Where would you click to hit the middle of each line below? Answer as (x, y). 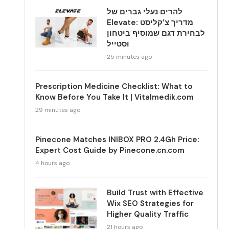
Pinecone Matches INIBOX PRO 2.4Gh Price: (118, 140)
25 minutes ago (130, 57)
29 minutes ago (58, 110)
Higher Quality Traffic (148, 214)
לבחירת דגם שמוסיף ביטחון (156, 33)
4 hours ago (53, 163)
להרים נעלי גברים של (145, 12)
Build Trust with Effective (155, 193)
